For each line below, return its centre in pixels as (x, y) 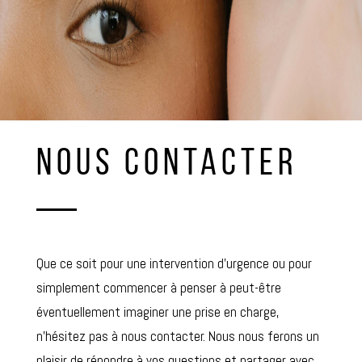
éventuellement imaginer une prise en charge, (158, 311)
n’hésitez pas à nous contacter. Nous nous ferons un (177, 336)
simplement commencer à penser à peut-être (158, 287)
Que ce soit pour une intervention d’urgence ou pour (174, 263)
